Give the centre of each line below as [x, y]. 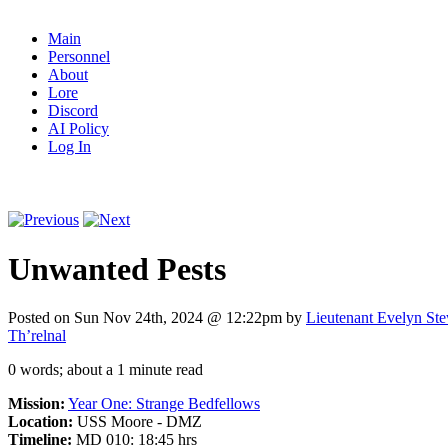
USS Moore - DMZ [137, 422]
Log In [69, 146]
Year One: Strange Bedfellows [164, 404]
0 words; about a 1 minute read [105, 370]
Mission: [36, 404]
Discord [73, 110]
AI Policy [78, 128]
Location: [40, 422]
